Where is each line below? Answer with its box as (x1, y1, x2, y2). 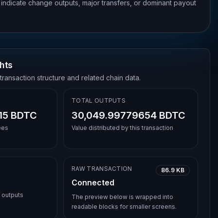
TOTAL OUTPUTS (72, 97, 126, 104)
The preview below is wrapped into (72, 193, 174, 200)
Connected (72, 178, 115, 187)
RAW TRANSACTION (72, 165, 132, 172)
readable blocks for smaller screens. (72, 203, 177, 210)
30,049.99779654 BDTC (72, 109, 186, 121)
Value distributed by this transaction (72, 124, 174, 131)
